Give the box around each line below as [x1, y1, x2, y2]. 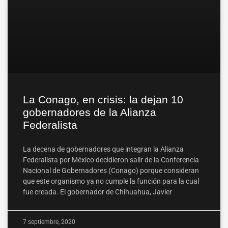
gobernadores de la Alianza [23, 106, 156, 118]
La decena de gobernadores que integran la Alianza [23, 145, 184, 153]
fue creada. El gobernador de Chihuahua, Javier [23, 188, 172, 196]
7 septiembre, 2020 [23, 218, 75, 225]
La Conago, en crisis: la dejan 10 [23, 94, 183, 105]
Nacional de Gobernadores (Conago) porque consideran [23, 166, 199, 175]
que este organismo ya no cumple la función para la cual [23, 177, 199, 185]
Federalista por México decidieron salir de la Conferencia [23, 156, 199, 164]
